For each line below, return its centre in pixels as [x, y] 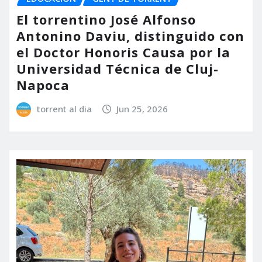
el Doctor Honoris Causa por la [123, 52]
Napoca [43, 85]
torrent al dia [64, 109]
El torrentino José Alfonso [106, 20]
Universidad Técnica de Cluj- [118, 69]
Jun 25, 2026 [142, 109]
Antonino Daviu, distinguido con [130, 36]
